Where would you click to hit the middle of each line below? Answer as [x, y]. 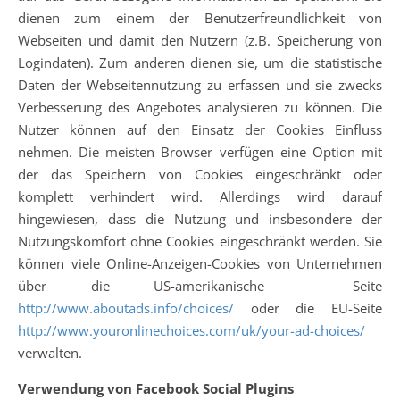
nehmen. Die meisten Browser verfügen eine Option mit [200, 152]
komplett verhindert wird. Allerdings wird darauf [200, 196]
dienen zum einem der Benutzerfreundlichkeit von [200, 18]
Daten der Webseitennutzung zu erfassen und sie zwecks [200, 85]
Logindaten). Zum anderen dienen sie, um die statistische [200, 62]
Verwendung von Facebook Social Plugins [156, 388]
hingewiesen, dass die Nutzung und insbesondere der [200, 219]
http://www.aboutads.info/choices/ [126, 308]
